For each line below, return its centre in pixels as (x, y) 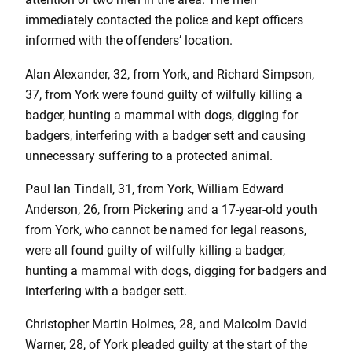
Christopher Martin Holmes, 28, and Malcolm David (166, 324)
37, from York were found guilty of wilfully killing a (164, 94)
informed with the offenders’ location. (129, 41)
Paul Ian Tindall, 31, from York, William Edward (154, 189)
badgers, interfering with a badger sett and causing (165, 135)
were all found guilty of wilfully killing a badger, (155, 251)
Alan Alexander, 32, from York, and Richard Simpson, (170, 74)
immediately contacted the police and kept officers (164, 20)
